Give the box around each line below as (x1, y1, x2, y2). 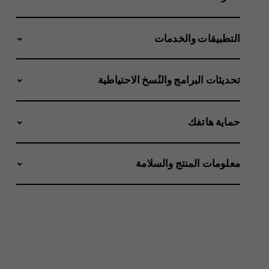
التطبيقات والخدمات (154, 31, 240, 45)
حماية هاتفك (188, 114, 240, 128)
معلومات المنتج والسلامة (136, 156, 240, 171)
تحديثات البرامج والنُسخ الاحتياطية (97, 73, 240, 87)
